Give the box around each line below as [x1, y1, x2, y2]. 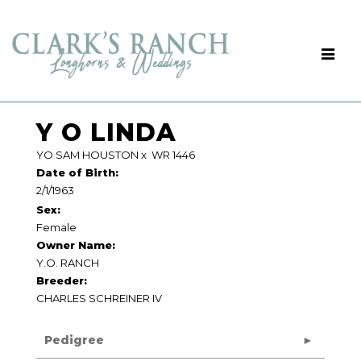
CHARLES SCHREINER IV [36, 292, 162, 305]
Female [36, 221, 77, 234]
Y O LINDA [36, 118, 176, 147]
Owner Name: [36, 239, 115, 251]
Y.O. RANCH [36, 256, 99, 269]
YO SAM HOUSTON [36, 148, 139, 161]
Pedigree [44, 333, 104, 347]
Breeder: [36, 274, 87, 287]
